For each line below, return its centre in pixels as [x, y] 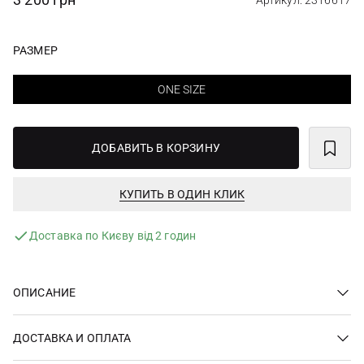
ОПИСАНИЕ [45, 292]
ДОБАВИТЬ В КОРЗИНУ [156, 148]
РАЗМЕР [35, 50]
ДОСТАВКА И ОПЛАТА [72, 338]
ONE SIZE [182, 89]
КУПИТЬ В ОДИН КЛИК [182, 194]
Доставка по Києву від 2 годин [113, 236]
